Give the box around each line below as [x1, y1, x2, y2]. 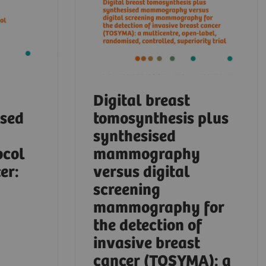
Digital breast [93, 92, 190, 111]
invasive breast [93, 235, 200, 254]
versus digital [93, 163, 190, 182]
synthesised [93, 128, 176, 147]
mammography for [93, 199, 224, 218]
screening [93, 181, 160, 200]
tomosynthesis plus [93, 110, 229, 129]
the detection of [93, 217, 202, 236]
